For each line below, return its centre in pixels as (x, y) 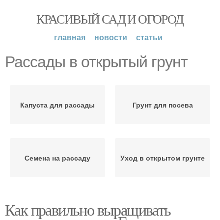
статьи (149, 37)
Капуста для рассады (57, 105)
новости (110, 37)
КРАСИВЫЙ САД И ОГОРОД (110, 19)
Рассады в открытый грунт (96, 62)
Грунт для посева (163, 105)
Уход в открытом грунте (163, 158)
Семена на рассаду (57, 158)
